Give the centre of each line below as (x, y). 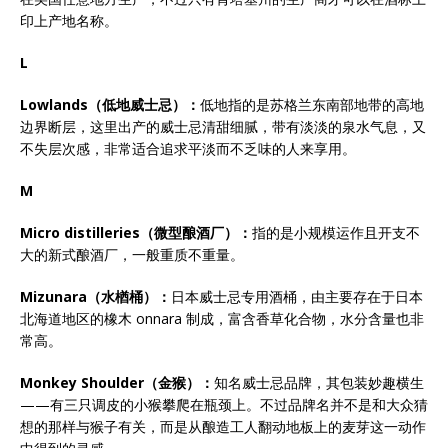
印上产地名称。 (69, 20)
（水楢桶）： (129, 296)
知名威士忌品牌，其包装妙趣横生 (319, 382)
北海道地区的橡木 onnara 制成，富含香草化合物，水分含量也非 (222, 318)
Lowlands (54, 104)
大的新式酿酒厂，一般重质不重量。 (132, 254)
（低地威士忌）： (144, 104)
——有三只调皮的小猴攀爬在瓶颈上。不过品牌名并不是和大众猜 (224, 404)
